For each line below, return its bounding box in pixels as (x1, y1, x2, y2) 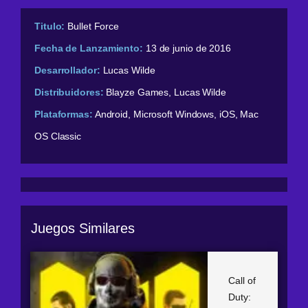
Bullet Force (67, 21, 120, 32)
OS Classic (34, 131, 82, 142)
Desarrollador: (34, 65, 100, 76)
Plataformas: (34, 109, 93, 120)
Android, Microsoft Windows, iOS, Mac (94, 109, 259, 120)
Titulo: (34, 21, 65, 32)
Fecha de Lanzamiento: (34, 43, 143, 54)
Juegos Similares (31, 220, 135, 236)
